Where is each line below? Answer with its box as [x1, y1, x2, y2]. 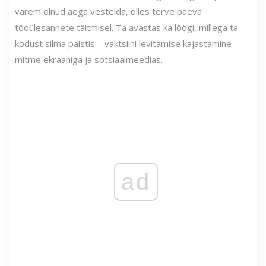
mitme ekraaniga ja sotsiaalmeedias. [15, 53, 163, 65]
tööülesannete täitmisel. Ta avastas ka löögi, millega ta [15, 21, 238, 33]
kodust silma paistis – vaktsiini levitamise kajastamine [15, 37, 232, 49]
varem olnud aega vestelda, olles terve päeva [15, 5, 202, 17]
